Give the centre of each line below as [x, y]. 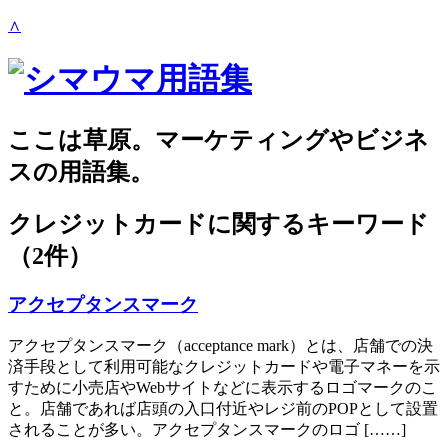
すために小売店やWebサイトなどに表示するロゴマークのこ [222, 388]
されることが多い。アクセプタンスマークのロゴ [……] [207, 430]
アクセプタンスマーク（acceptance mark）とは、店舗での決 [220, 346]
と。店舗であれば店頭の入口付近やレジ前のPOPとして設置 [223, 409]
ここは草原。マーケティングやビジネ [218, 139]
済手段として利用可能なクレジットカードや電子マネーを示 [224, 367]
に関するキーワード [318, 223]
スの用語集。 [81, 171]
